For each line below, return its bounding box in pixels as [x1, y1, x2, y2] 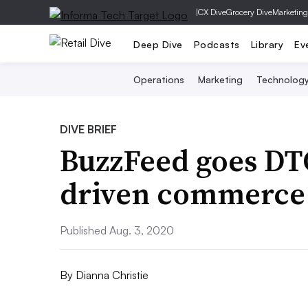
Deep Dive [133, 38, 183, 50]
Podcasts [193, 38, 240, 50]
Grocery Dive [226, 7, 272, 17]
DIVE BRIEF [60, 122, 117, 136]
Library [250, 38, 283, 50]
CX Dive [198, 7, 226, 17]
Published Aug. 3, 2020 [60, 223, 174, 237]
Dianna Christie [76, 267, 148, 282]
